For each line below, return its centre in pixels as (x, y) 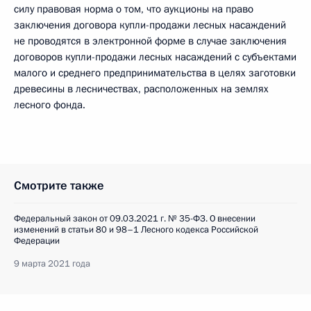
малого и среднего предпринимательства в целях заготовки (155, 73)
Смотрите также (59, 185)
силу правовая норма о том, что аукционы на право (134, 9)
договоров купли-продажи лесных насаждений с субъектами (155, 57)
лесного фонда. (50, 104)
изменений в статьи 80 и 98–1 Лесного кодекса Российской (136, 229)
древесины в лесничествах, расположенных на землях (141, 89)
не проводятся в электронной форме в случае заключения (150, 41)
